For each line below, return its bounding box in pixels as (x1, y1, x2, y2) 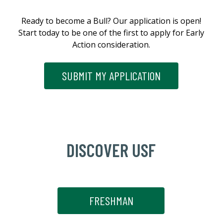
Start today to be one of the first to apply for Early (18, 27, 204, 39)
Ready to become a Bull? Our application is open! (21, 15, 201, 27)
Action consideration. (72, 39, 150, 51)
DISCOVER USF (66, 139, 156, 161)
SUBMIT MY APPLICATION (61, 68, 161, 83)
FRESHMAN (89, 193, 133, 208)
